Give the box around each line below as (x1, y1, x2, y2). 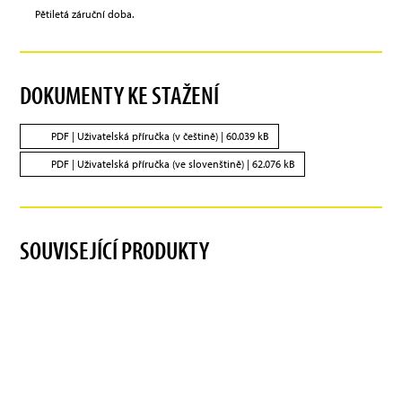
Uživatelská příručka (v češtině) (77, 129, 219, 144)
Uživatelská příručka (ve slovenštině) (77, 157, 245, 171)
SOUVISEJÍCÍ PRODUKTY (20, 234, 210, 267)
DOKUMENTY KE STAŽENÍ (20, 79, 220, 111)
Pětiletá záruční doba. (35, 7, 135, 22)
